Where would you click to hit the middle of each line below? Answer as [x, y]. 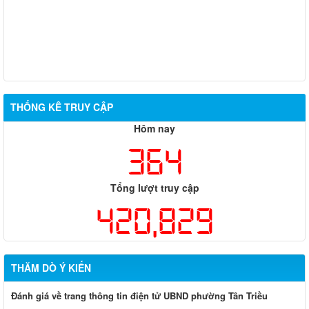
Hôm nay [154, 128]
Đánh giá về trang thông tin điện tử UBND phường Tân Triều [139, 296]
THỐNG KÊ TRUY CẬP [62, 107]
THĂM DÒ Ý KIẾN [51, 268]
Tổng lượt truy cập [154, 188]
